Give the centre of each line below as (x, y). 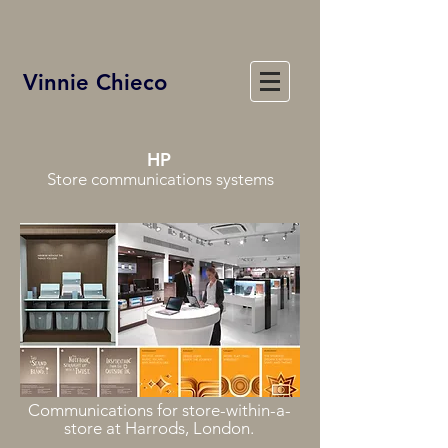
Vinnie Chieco (95, 82)
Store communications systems (160, 179)
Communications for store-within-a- (159, 410)
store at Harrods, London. (159, 428)
